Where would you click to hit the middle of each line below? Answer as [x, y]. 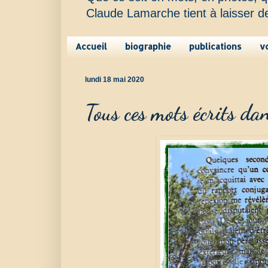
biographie [148, 47]
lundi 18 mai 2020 [115, 79]
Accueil [91, 47]
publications [215, 47]
